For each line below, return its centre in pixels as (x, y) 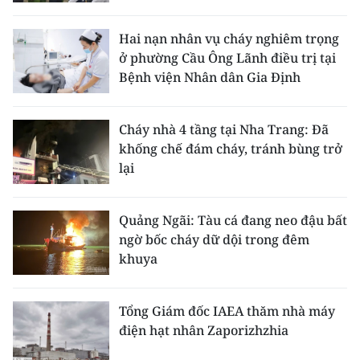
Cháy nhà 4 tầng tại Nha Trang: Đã (224, 129)
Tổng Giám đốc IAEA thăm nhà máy (227, 311)
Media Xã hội (65, 331)
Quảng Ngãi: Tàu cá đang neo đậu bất (233, 220)
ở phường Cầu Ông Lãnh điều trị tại (227, 58)
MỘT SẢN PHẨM (63, 27)
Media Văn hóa (70, 296)
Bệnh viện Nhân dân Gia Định (210, 77)
